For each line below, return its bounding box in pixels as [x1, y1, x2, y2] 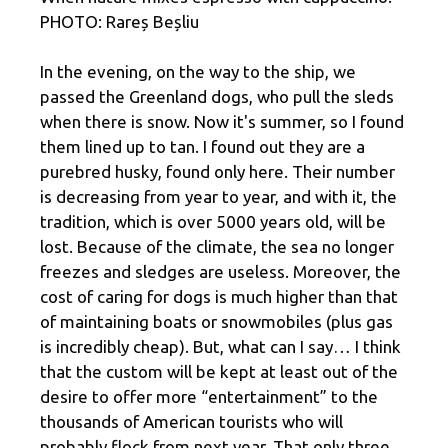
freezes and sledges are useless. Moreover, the [40, 262, 401, 282]
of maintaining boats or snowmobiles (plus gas [40, 312, 393, 332]
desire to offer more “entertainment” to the [40, 387, 378, 407]
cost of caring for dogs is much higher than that [40, 287, 398, 307]
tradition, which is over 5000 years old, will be [40, 212, 386, 232]
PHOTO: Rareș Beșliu [40, 11, 199, 31]
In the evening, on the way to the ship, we [40, 62, 356, 82]
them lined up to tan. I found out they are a [40, 137, 365, 157]
